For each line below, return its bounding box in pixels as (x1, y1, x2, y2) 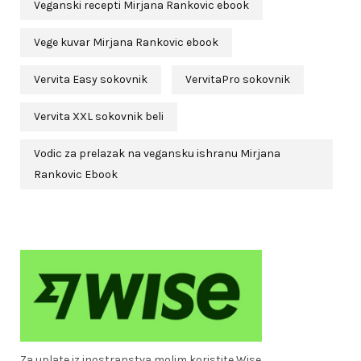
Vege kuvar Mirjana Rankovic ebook (34, 35, 218, 49)
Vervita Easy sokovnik (34, 72, 147, 86)
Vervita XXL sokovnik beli (34, 109, 164, 123)
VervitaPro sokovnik (185, 72, 290, 86)
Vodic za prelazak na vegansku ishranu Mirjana (34, 146, 280, 160)
